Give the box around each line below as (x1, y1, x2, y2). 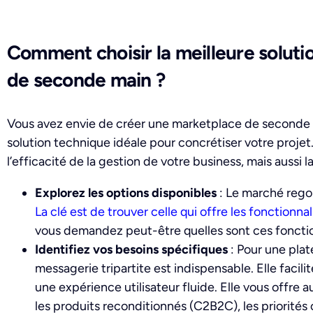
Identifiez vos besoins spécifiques (35, 242, 228, 258)
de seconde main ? (7, 68, 166, 92)
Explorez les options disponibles (35, 185, 217, 201)
